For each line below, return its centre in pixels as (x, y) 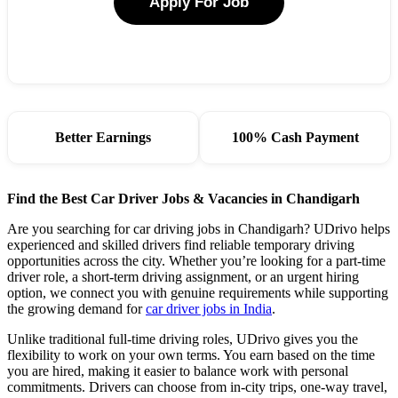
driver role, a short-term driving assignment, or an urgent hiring (183, 277)
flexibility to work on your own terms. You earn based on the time (191, 355)
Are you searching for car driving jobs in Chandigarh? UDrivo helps (199, 229)
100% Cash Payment (295, 138)
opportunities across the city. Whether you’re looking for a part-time (196, 261)
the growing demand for (76, 309)
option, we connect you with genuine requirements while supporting (198, 293)
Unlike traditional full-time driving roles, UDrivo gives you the (183, 339)
